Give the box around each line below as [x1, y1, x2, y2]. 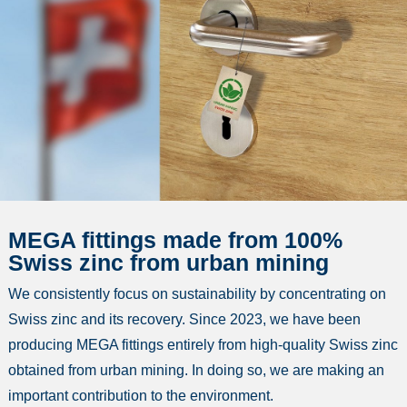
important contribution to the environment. [8, 388, 273, 404]
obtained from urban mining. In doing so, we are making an [8, 362, 384, 379]
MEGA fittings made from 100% [8, 227, 342, 253]
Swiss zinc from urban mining [8, 250, 329, 276]
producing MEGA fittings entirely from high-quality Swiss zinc [8, 337, 398, 353]
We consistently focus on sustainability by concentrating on [8, 286, 386, 303]
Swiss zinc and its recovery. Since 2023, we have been [8, 312, 361, 328]
